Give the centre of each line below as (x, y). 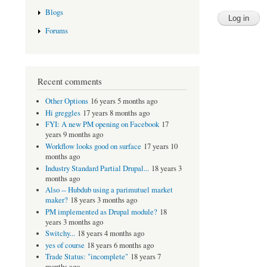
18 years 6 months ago (120, 245)
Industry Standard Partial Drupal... (97, 168)
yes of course (65, 245)
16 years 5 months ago (124, 101)
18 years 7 (145, 257)
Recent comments (70, 81)
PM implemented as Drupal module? (101, 212)
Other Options (66, 101)
